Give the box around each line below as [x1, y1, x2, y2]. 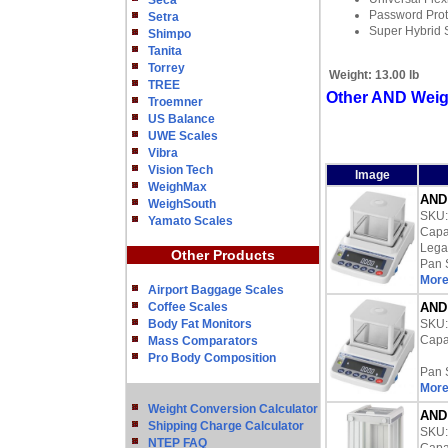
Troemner [148, 95, 203, 109]
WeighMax [148, 180, 207, 194]
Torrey [148, 61, 185, 75]
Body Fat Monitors [148, 317, 252, 331]
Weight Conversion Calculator [148, 402, 318, 416]
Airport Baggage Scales [148, 283, 284, 297]
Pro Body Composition [148, 351, 276, 365]
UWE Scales [148, 129, 218, 143]
